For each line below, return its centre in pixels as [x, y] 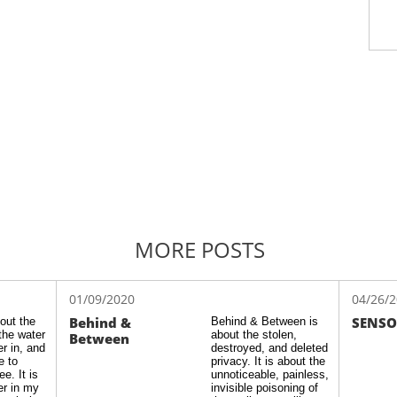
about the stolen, [254, 335]
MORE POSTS [199, 249]
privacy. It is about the [268, 361]
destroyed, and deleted [269, 348]
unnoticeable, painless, [270, 374]
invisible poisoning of [265, 388]
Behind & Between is [265, 321]
